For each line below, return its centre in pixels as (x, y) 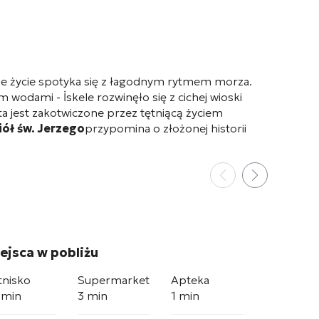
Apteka (190, 280)
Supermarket (114, 280)
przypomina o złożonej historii (166, 128)
